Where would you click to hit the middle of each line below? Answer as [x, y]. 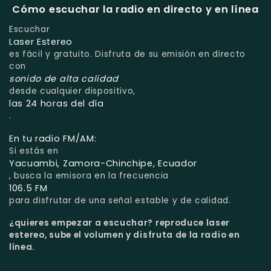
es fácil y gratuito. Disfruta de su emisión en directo [127, 54]
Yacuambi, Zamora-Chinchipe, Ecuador [103, 164]
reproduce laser [193, 223]
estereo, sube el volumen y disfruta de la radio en [125, 235]
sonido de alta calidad [64, 79]
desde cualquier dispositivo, [73, 91]
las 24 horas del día [57, 104]
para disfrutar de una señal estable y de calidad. [120, 201]
